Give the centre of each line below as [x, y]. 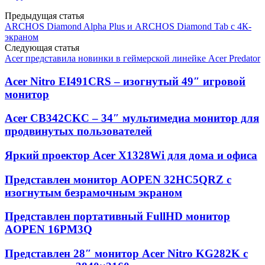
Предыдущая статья [44, 15]
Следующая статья [42, 47]
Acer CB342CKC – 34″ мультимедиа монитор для [132, 118]
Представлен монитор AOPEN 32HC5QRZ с [118, 179]
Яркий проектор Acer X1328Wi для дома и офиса [131, 155]
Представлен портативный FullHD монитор [117, 216]
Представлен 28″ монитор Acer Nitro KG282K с [126, 254]
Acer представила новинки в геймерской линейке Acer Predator [132, 58]
